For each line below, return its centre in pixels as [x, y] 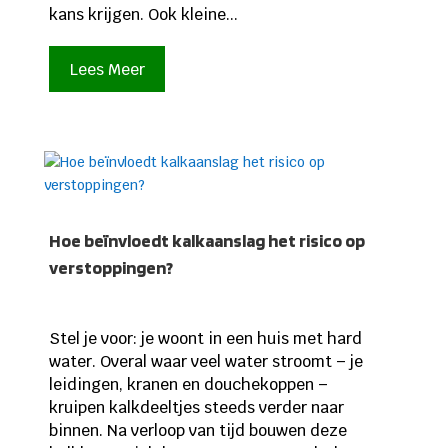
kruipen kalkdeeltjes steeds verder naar [196, 407]
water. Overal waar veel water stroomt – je [205, 361]
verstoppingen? [110, 267]
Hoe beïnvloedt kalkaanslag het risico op [206, 240]
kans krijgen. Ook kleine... [143, 15]
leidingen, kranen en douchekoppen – [188, 384]
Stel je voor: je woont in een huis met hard [205, 338]
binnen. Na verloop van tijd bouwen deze [197, 430]
